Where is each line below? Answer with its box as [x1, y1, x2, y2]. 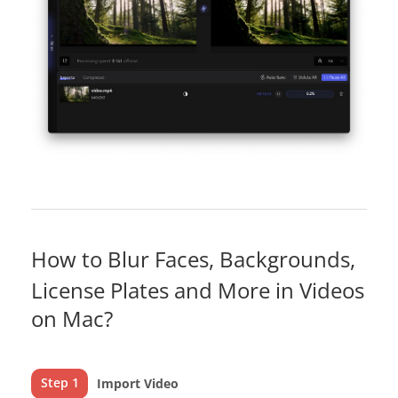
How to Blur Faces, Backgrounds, [31, 243, 355, 274]
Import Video [97, 374, 179, 392]
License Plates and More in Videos [31, 275, 364, 305]
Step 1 [40, 373, 79, 391]
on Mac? [31, 303, 113, 333]
